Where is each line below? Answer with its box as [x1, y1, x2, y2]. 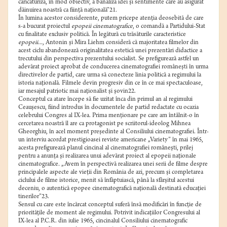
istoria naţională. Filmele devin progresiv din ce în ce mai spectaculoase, [18, 80, 203, 87]
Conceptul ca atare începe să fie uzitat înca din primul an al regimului [18, 96, 193, 103]
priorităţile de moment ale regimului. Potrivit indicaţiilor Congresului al [18, 210, 200, 217]
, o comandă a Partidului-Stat [133, 23, 205, 30]
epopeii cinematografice [71, 23, 133, 30]
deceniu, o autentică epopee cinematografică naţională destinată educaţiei [18, 185, 206, 193]
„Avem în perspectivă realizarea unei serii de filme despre [61, 161, 208, 168]
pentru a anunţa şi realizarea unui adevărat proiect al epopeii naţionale [18, 153, 196, 160]
